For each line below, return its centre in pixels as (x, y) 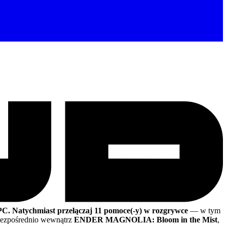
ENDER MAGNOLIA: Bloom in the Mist (146, 220)
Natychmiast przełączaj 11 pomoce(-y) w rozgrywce (100, 211)
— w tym (204, 211)
